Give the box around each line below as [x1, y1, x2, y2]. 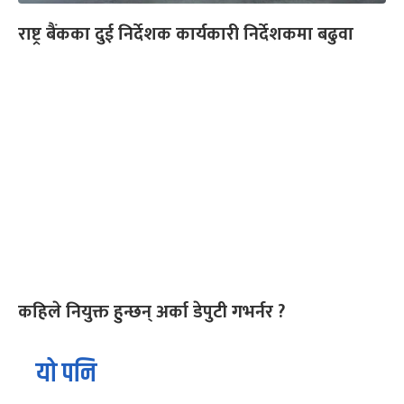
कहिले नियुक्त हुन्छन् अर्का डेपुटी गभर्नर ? [18, 296, 289, 327]
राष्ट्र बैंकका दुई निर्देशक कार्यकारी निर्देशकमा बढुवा [18, 18, 353, 50]
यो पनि [36, 353, 96, 394]
